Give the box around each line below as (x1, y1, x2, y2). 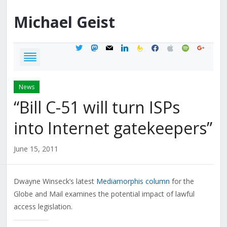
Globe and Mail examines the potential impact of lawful (13, 189, 195, 199)
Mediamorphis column (96, 176, 170, 186)
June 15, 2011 (13, 144, 58, 154)
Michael (13, 12, 72, 33)
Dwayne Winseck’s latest (13, 176, 96, 186)
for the (169, 176, 194, 186)
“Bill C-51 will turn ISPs (13, 96, 180, 119)
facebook (150, 42, 181, 52)
